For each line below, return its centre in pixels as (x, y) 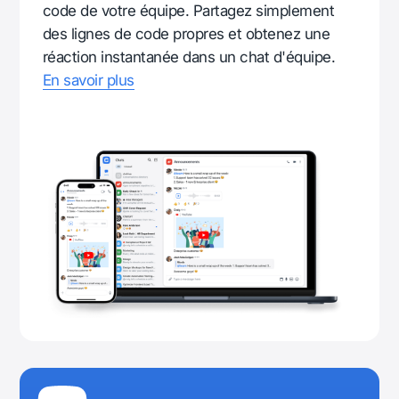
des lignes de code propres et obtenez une (187, 33)
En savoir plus (89, 80)
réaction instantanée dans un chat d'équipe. (189, 57)
